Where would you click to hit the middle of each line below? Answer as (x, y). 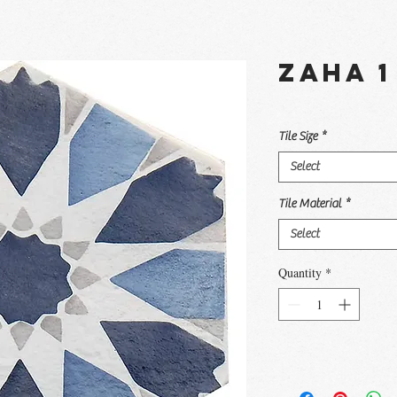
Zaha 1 (335, 73)
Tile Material (310, 204)
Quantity (300, 272)
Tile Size (298, 136)
